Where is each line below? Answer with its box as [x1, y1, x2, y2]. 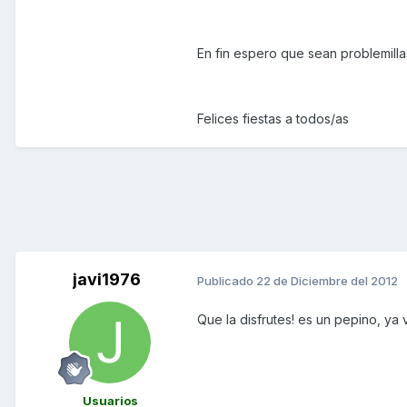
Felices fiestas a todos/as [197, 111, 349, 127]
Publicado [197, 273, 256, 288]
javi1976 [72, 270, 141, 290]
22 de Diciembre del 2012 [256, 273, 398, 288]
